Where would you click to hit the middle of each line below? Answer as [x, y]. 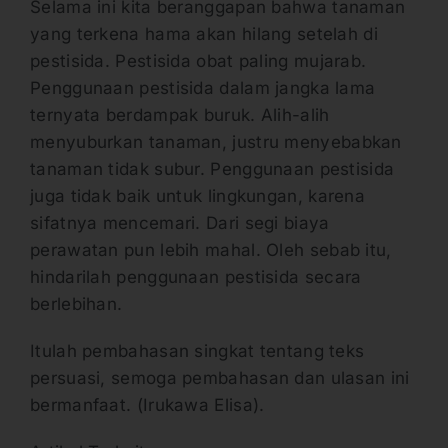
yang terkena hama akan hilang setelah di [204, 33]
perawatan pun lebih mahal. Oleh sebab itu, [211, 249]
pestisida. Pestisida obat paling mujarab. [198, 60]
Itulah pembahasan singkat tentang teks [197, 350]
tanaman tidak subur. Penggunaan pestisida [212, 168]
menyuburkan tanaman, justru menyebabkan [216, 141]
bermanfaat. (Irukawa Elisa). [147, 404]
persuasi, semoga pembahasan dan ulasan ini [220, 377]
